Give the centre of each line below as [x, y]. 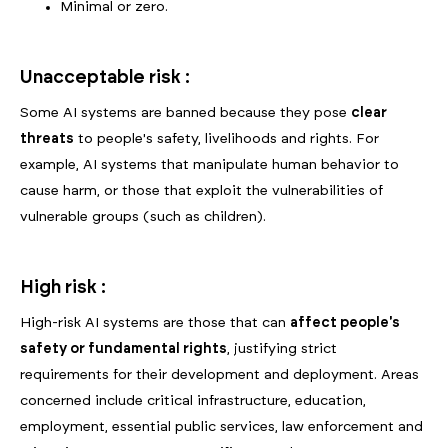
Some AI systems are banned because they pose [185, 113]
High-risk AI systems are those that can [155, 323]
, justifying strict [282, 349]
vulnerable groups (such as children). [143, 217]
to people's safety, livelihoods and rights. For [226, 139]
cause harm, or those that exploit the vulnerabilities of [201, 191]
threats [47, 139]
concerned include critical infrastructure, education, [193, 401]
